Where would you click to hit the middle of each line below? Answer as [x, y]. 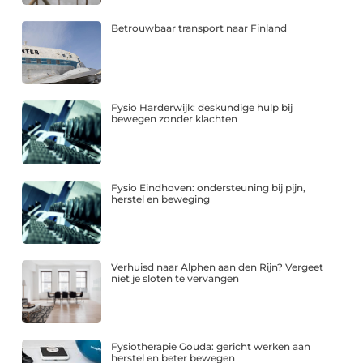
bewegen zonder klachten [175, 119]
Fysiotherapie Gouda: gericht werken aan [211, 347]
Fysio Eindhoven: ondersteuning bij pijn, [209, 187]
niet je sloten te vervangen [175, 278]
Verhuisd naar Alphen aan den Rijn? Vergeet [218, 267]
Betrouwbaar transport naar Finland [199, 28]
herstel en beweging [161, 199]
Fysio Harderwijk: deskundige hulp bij [202, 108]
